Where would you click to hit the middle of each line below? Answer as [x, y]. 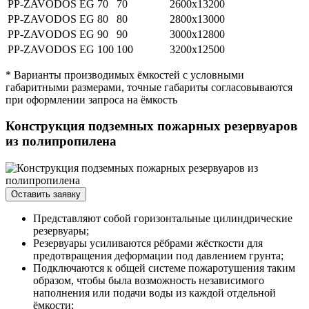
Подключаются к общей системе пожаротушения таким [164, 268]
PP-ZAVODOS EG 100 [61, 49]
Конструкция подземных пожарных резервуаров [151, 126]
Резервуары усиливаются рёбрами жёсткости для [148, 243]
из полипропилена [61, 141]
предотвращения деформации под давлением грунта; [158, 256]
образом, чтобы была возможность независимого [149, 281]
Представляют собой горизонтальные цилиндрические [163, 219]
